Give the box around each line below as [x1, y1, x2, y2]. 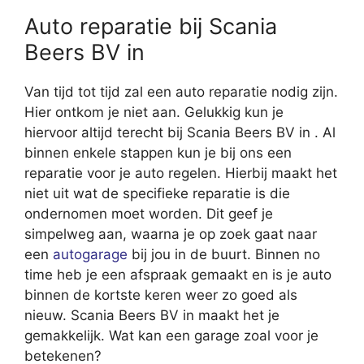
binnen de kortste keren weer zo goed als [24, 287, 297, 304]
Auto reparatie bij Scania [24, 13, 277, 41]
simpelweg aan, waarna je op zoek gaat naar [24, 226, 317, 243]
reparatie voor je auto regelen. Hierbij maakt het [24, 165, 337, 182]
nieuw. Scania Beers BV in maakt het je [24, 307, 279, 324]
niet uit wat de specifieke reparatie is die [24, 185, 290, 202]
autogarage [53, 246, 128, 263]
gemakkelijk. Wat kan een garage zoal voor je [24, 327, 318, 344]
